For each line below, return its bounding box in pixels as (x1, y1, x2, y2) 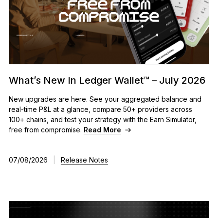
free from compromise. (8, 126, 84, 134)
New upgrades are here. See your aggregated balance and (8, 95, 201, 104)
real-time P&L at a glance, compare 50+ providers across (8, 105, 192, 114)
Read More (83, 126, 121, 134)
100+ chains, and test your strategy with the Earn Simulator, (8, 115, 197, 124)
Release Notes (60, 155, 108, 164)
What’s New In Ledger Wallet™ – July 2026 (8, 74, 205, 86)
